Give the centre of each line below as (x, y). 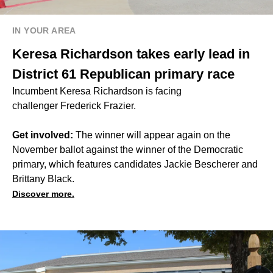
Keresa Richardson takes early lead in (131, 54)
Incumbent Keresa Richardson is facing (97, 91)
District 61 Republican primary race (123, 74)
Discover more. (43, 194)
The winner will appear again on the (153, 135)
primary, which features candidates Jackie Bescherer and (135, 165)
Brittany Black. (43, 179)
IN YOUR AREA (44, 31)
